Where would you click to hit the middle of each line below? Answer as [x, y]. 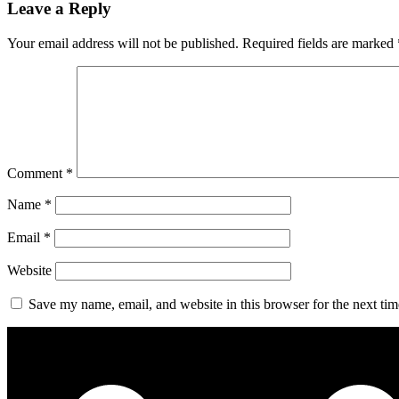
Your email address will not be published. [123, 43]
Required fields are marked [320, 43]
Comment [37, 173]
